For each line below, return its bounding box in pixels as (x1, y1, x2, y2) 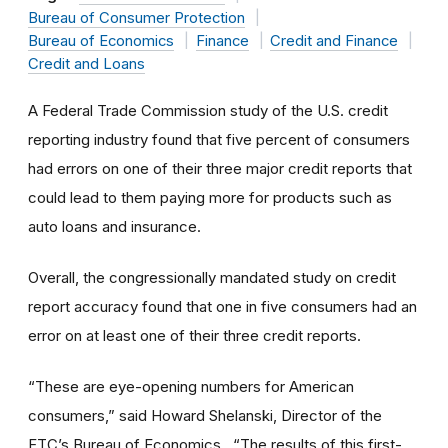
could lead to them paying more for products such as (28, 187, 392, 207)
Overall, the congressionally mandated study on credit (28, 267, 396, 287)
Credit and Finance (270, 31, 398, 50)
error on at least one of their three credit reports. (28, 325, 361, 345)
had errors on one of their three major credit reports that (28, 158, 412, 178)
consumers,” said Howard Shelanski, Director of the (28, 405, 382, 425)
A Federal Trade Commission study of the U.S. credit (28, 100, 388, 120)
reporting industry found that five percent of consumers (28, 129, 410, 149)
